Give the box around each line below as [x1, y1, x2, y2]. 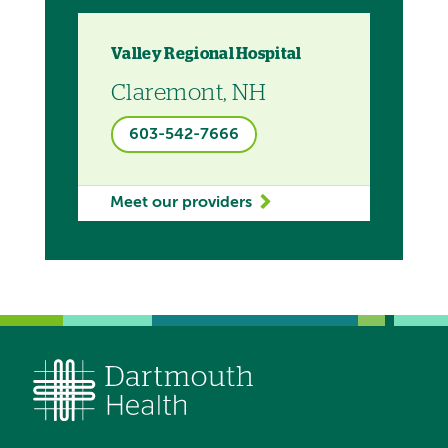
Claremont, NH [111, 81, 267, 105]
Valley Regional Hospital [111, 45, 302, 62]
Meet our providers [109, 194, 252, 211]
